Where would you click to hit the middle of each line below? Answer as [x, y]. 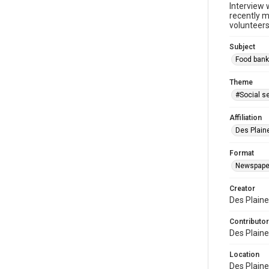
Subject [242, 47]
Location [244, 255]
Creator [242, 189]
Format [242, 153]
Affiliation [246, 118]
